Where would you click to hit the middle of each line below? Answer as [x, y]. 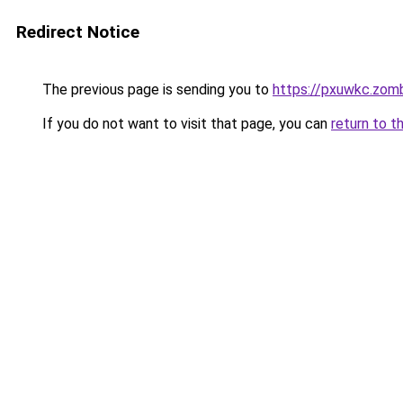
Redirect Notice [78, 32]
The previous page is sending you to [156, 90]
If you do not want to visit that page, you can [185, 124]
